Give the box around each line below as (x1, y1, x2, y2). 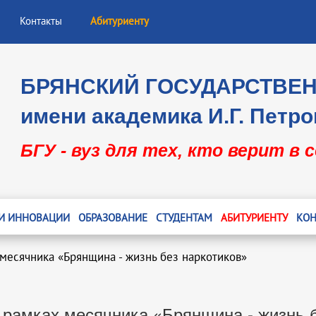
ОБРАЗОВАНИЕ (78, 212, 147, 224)
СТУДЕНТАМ (155, 212, 212, 224)
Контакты (20, 15, 62, 28)
